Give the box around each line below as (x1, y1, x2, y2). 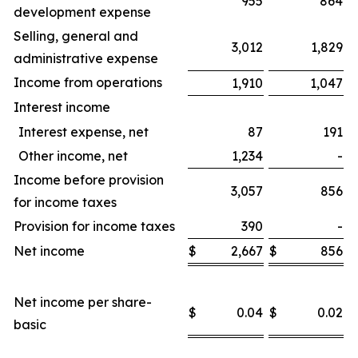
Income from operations (14, 74, 162, 90)
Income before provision (14, 172, 164, 188)
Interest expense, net (18, 124, 149, 140)
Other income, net (18, 148, 128, 164)
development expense (14, 4, 151, 20)
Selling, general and (14, 28, 138, 44)
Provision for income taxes (14, 218, 175, 234)
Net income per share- (14, 294, 152, 310)
